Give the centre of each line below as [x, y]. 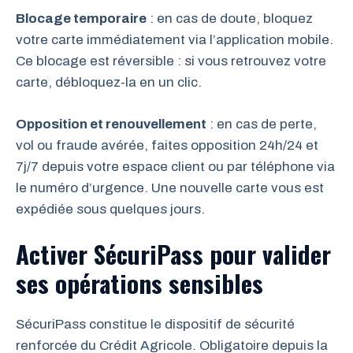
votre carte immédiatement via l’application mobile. [175, 40]
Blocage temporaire [81, 19]
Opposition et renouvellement [111, 124]
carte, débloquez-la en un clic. [109, 82]
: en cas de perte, [262, 124]
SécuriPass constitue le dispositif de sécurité [155, 324]
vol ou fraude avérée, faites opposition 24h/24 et [167, 145]
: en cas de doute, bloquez [230, 19]
